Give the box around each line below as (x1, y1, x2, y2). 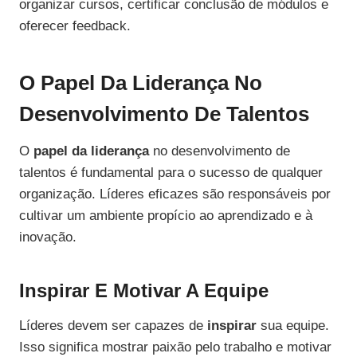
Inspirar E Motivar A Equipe (19, 280, 269, 302)
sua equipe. (257, 318, 329, 334)
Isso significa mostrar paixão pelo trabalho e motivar (19, 339, 331, 355)
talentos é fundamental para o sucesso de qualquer (19, 165, 323, 181)
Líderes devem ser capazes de (19, 318, 207, 334)
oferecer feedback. (19, 18, 131, 34)
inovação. (19, 229, 76, 245)
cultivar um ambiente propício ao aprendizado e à (19, 208, 312, 224)
